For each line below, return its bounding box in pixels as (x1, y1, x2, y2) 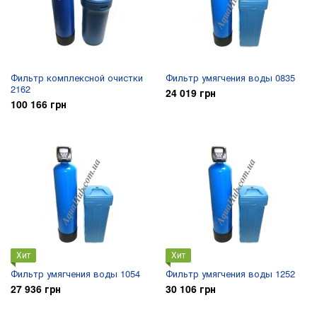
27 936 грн (11, 282, 61, 296)
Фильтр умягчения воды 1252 (166, 267, 295, 280)
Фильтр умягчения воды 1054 (11, 267, 140, 280)
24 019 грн (166, 86, 216, 100)
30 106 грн (166, 282, 216, 296)
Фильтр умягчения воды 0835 (166, 71, 295, 84)
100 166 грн (11, 97, 67, 111)
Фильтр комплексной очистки (11, 71, 143, 84)
